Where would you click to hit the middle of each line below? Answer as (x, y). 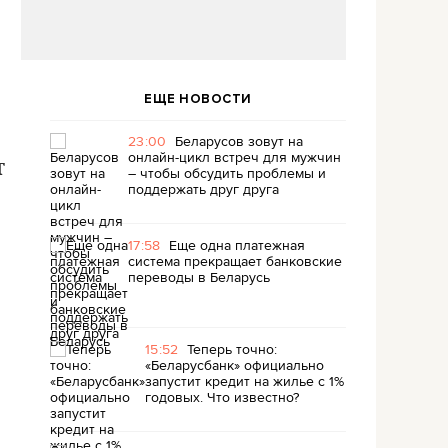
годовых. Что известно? (222, 397)
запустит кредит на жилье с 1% (244, 381)
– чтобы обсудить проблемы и (227, 173)
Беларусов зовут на (238, 141)
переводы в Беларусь (199, 277)
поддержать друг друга (203, 189)
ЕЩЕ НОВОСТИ (198, 99)
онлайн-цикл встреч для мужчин (234, 157)
